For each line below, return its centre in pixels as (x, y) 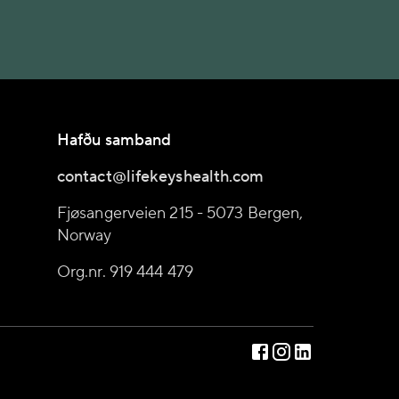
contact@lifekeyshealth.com (161, 177)
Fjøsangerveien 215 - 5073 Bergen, (180, 213)
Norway (85, 236)
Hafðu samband (114, 140)
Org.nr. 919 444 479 (125, 272)
